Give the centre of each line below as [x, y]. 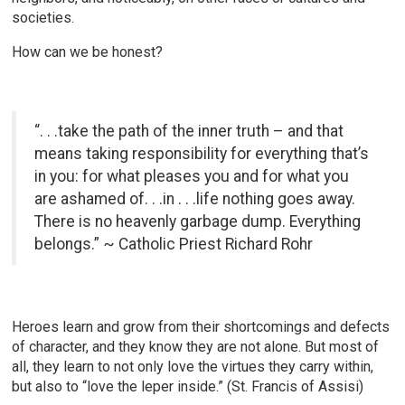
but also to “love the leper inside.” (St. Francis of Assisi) [192, 386]
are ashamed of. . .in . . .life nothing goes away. [195, 198]
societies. [43, 17]
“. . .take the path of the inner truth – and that [189, 131]
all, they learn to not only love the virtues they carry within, [193, 366]
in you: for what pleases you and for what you [192, 176]
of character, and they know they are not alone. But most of [196, 346]
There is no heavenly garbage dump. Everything [198, 221]
